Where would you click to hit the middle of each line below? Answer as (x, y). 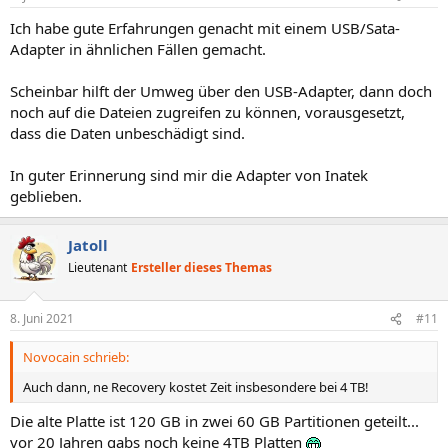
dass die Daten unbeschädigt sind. (127, 132)
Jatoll (88, 244)
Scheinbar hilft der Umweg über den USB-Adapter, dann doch (221, 90)
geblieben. (46, 195)
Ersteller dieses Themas (201, 267)
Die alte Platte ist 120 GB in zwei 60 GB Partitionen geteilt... (214, 420)
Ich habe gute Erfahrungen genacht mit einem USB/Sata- (205, 27)
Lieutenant (97, 267)
